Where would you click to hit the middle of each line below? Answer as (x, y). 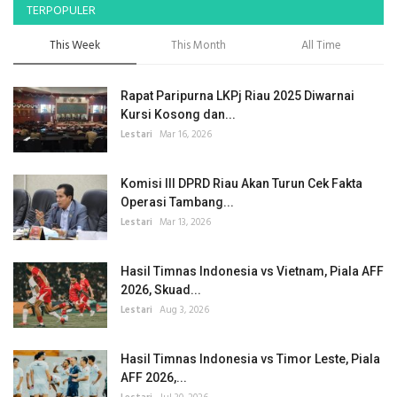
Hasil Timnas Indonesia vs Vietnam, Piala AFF (252, 272)
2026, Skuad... (161, 290)
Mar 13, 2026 (185, 223)
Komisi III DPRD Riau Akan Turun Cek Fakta (241, 184)
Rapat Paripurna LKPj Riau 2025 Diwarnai (237, 96)
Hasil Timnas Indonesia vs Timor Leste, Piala (250, 359)
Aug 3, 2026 (184, 311)
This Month (198, 46)
